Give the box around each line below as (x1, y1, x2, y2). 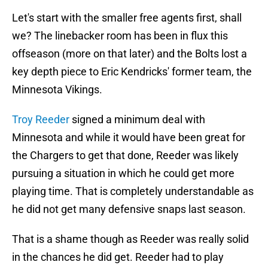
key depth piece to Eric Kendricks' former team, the (12, 65, 252, 78)
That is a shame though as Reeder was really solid (12, 233, 249, 246)
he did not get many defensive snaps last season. (12, 203, 246, 216)
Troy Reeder (12, 113, 69, 126)
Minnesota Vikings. (12, 83, 102, 96)
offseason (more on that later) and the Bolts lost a (12, 47, 247, 60)
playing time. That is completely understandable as (12, 185, 254, 198)
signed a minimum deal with (69, 113, 205, 126)
